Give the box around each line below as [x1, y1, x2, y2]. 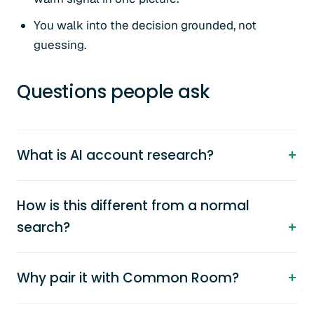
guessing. [34, 37, 86, 53]
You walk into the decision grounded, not [34, 18, 257, 33]
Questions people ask [17, 79, 210, 104]
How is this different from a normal [17, 196, 250, 215]
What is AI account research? [17, 146, 214, 165]
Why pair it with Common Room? [17, 268, 239, 287]
